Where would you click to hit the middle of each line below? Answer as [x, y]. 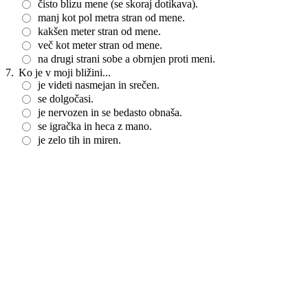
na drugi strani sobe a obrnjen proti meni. [126, 59]
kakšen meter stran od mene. [99, 31]
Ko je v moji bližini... [65, 73]
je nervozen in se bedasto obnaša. [110, 112]
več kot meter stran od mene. [100, 45]
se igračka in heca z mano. [95, 126]
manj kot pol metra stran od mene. [111, 18]
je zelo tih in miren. [79, 140]
